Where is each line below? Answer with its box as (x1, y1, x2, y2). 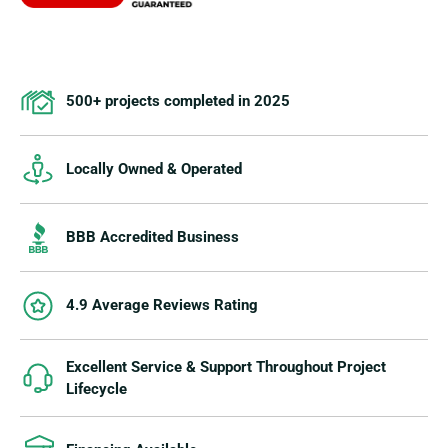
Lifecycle (66, 379, 127, 398)
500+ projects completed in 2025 (66, 92, 290, 111)
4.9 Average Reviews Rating (66, 296, 258, 315)
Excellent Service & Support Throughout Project (66, 357, 386, 376)
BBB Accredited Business (66, 228, 239, 247)
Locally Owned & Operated (66, 160, 242, 179)
